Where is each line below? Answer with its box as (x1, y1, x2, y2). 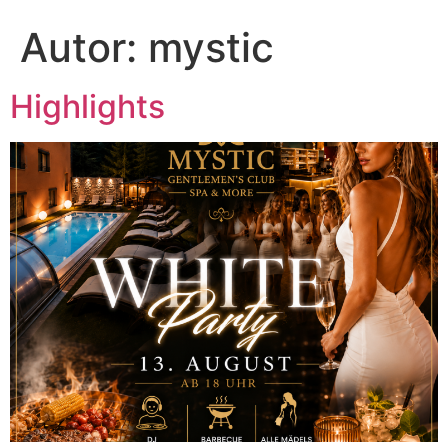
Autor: (20, 23, 148, 73)
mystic (148, 23, 274, 73)
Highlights (10, 87, 165, 127)
